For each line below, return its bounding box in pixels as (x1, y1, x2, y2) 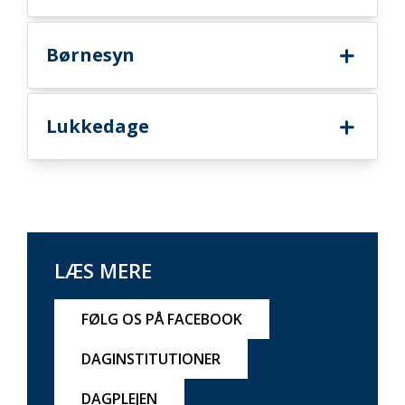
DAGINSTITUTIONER (81, 349, 221, 369)
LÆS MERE (54, 257, 152, 284)
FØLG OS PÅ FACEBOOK (81, 309, 242, 329)
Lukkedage (46, 114, 149, 138)
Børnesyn (46, 42, 135, 67)
